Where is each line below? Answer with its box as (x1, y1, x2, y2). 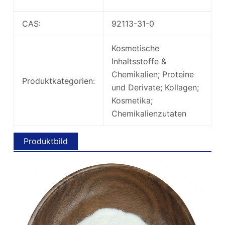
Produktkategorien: (22, 76, 95, 86)
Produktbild (23, 136, 68, 147)
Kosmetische (111, 43, 159, 54)
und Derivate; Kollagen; (111, 82, 199, 93)
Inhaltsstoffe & (111, 56, 166, 67)
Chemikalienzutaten (111, 108, 186, 119)
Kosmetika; (111, 95, 153, 106)
